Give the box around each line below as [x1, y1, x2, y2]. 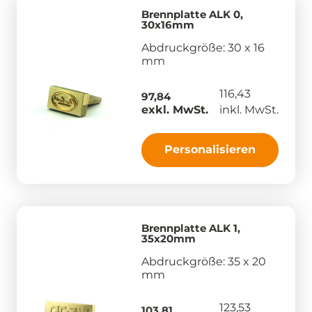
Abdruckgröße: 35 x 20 [141, 254, 266, 268]
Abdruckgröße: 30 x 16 [141, 40, 265, 54]
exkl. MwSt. [141, 102, 208, 116]
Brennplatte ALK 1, [141, 221, 240, 235]
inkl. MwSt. [219, 102, 279, 116]
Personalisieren [164, 142, 256, 156]
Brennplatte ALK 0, [141, 7, 243, 21]
